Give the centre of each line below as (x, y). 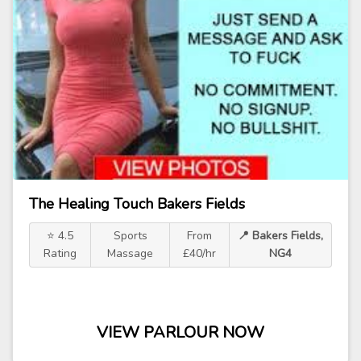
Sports (130, 236)
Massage (131, 253)
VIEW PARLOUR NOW (180, 332)
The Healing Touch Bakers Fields (137, 204)
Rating (60, 253)
